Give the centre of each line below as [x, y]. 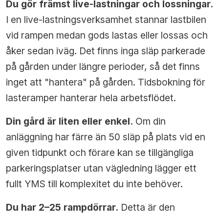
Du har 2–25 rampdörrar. [62, 208]
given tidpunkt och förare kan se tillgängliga [100, 153]
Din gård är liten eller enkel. [69, 121]
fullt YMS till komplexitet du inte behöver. [94, 184]
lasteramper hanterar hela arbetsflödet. [91, 98]
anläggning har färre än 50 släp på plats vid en [106, 137]
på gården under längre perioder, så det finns [103, 67]
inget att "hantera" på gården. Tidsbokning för [106, 82]
